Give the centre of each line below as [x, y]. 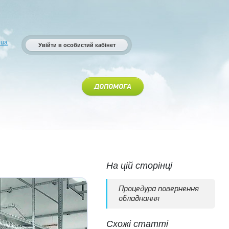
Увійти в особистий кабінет [77, 45]
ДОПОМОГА [113, 87]
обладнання [139, 198]
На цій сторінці [139, 166]
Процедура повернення [158, 189]
